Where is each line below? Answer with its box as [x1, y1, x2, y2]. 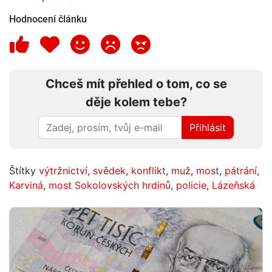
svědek [93, 164, 126, 177]
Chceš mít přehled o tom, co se [45, 76, 227, 91]
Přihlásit [189, 121, 226, 134]
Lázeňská [212, 178, 255, 191]
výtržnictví [39, 164, 87, 177]
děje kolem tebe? [85, 94, 187, 109]
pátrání [225, 164, 257, 177]
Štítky [9, 164, 39, 177]
